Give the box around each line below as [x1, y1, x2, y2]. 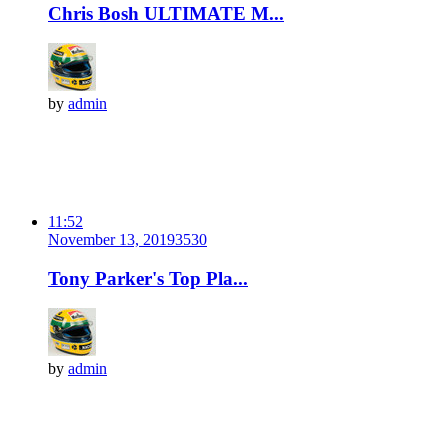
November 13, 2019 [48, 230, 175, 248]
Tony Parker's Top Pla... [48, 267, 248, 289]
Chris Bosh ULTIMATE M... [48, 2, 284, 24]
